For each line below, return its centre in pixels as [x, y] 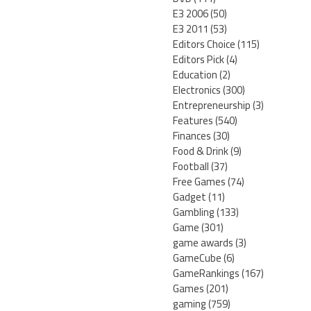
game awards [203, 243]
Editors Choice [204, 44]
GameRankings [206, 274]
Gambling [194, 212]
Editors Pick [199, 60]
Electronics [197, 90]
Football [191, 167]
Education [195, 75]
